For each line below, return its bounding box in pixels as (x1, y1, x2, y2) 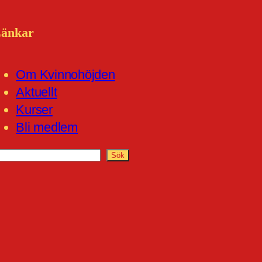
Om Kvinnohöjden (16, 67, 115, 82)
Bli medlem (16, 119, 78, 135)
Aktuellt (16, 84, 57, 99)
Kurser (16, 102, 53, 117)
